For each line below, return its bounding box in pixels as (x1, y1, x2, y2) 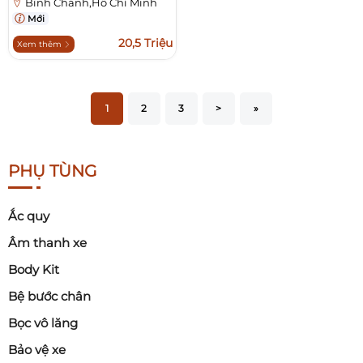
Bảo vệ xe (8, 342, 66, 358)
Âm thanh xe (8, 235, 87, 251)
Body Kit (8, 262, 59, 278)
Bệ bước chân (8, 288, 91, 305)
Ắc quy (8, 208, 49, 224)
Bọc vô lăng (8, 315, 78, 331)
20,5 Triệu (118, 36, 173, 51)
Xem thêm (17, 39, 64, 50)
